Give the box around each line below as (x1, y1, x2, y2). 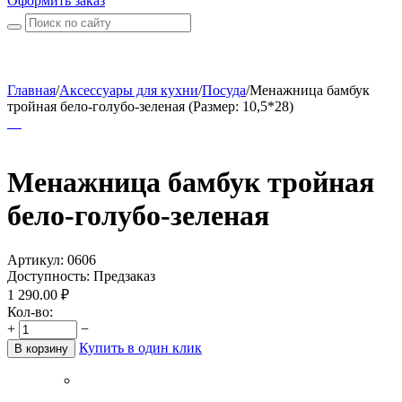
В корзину (14, 341, 68, 355)
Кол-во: (7, 303, 53, 319)
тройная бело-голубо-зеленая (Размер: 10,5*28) (7, 99, 293, 114)
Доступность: (7, 267, 90, 284)
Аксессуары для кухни (59, 83, 198, 98)
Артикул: (7, 251, 64, 267)
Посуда (202, 83, 246, 98)
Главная (7, 83, 56, 98)
